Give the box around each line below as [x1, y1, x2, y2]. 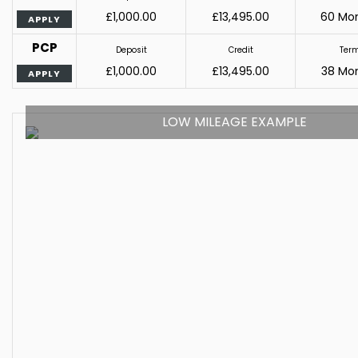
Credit [228, 43, 253, 56]
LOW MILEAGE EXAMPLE [161, 113, 307, 131]
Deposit [115, 43, 147, 56]
